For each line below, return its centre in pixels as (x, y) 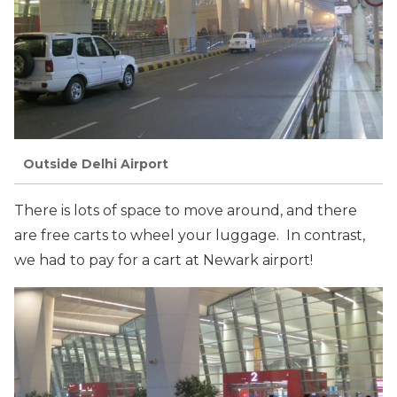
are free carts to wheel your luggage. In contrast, (190, 235)
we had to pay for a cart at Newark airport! (163, 260)
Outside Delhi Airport (96, 164)
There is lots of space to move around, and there (186, 210)
